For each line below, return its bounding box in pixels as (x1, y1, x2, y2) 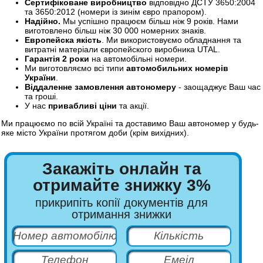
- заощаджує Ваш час (176, 82, 261, 92)
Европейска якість (25, 35, 102, 45)
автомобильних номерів (126, 63, 228, 73)
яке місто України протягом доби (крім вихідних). (1, 127, 189, 137)
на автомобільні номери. (89, 53, 187, 63)
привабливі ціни (48, 100, 117, 110)
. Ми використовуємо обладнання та (102, 35, 241, 45)
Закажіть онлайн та (42, 159, 201, 178)
